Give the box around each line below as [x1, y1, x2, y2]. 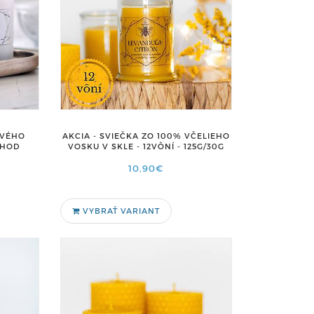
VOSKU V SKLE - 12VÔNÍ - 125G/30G [67, 142, 224, 151]
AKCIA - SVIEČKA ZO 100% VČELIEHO [62, 131, 230, 140]
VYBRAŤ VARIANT [79, 206, 160, 215]
